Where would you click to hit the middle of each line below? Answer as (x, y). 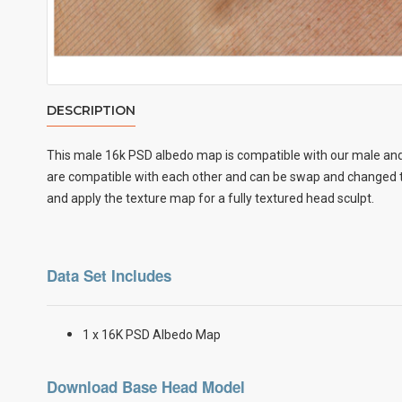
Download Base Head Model (146, 387)
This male (76, 155)
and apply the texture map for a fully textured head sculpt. (212, 198)
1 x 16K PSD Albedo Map (152, 335)
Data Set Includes (109, 275)
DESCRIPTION (91, 110)
